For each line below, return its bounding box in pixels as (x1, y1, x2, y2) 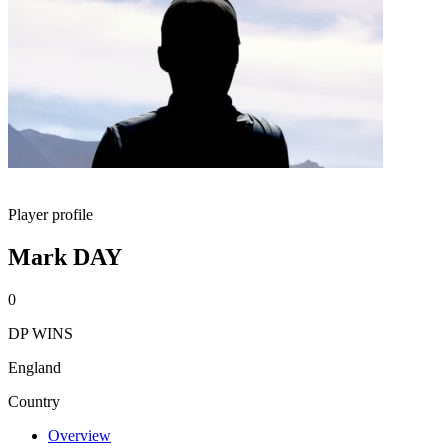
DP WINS (8, 324, 73, 342)
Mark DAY (8, 243, 122, 270)
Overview (48, 426, 111, 444)
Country (8, 392, 60, 410)
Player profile (8, 206, 93, 223)
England (8, 358, 61, 376)
